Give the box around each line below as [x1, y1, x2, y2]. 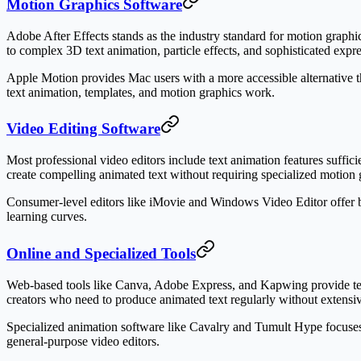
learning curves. [6, 210, 87, 224]
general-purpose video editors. [6, 334, 160, 348]
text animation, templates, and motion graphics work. [6, 85, 275, 99]
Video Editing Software [6, 120, 160, 138]
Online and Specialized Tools [6, 244, 196, 262]
